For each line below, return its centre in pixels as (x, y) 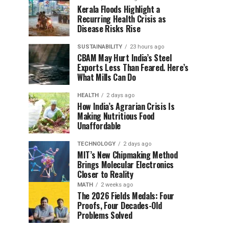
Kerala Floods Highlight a (119, 9)
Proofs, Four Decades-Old (120, 205)
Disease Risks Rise (109, 28)
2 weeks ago (117, 185)
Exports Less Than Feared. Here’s (133, 67)
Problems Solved (105, 215)
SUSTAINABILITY (100, 47)
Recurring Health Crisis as (122, 19)
